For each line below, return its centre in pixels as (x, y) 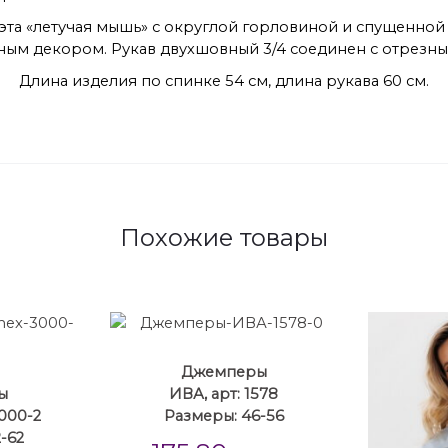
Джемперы (223, 371)
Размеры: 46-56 (223, 415)
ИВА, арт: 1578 (224, 393)
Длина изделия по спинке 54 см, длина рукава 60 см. (224, 80)
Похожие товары (224, 237)
